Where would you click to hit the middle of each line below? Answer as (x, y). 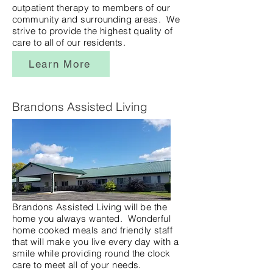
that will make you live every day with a (95, 242)
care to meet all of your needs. (78, 265)
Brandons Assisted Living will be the (90, 207)
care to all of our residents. (70, 42)
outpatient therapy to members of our (91, 8)
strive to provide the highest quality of (92, 31)
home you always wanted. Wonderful (92, 218)
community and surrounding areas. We (96, 19)
